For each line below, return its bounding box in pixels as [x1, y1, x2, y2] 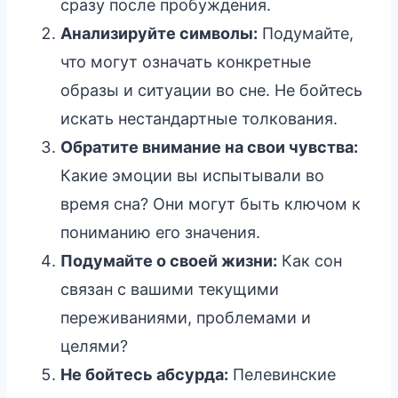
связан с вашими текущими [60, 279, 279, 298]
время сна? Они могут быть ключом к [60, 194, 361, 213]
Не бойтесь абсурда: [60, 364, 228, 384]
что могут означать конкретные [60, 52, 311, 71]
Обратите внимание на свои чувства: [60, 137, 358, 156]
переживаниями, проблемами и [60, 307, 311, 327]
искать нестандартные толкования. [60, 108, 338, 128]
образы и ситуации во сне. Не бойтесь [60, 80, 362, 99]
